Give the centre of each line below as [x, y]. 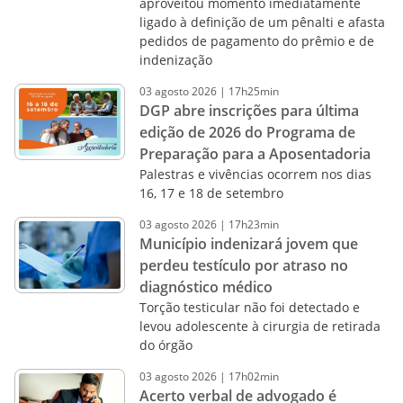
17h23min [253, 224]
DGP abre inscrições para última [249, 111]
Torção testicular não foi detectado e [249, 307]
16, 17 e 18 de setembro [211, 193]
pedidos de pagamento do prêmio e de [256, 41]
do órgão [166, 345]
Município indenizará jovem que [248, 244]
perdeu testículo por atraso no [243, 265]
